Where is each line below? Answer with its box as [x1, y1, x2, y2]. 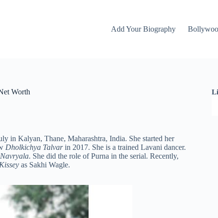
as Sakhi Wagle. [21, 161, 70, 169]
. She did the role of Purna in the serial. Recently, [29, 152, 179, 160]
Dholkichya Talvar [5, 143, 63, 151]
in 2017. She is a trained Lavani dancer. [63, 143, 186, 151]
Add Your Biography [110, 25, 176, 33]
